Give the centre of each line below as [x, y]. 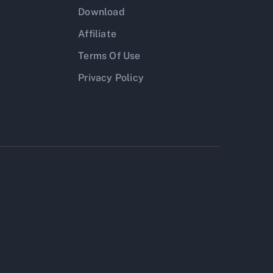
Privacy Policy [111, 78]
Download [101, 12]
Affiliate [97, 34]
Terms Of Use [109, 56]
